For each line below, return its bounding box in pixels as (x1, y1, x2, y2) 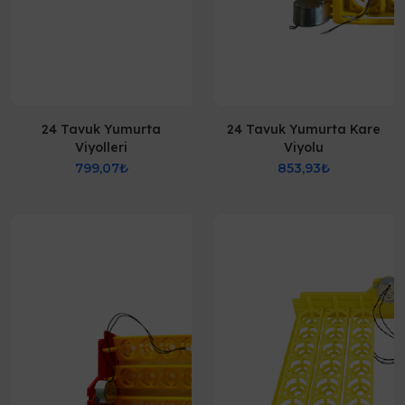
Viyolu (284, 139, 324, 155)
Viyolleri (75, 139, 127, 155)
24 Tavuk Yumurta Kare (227, 121, 381, 137)
